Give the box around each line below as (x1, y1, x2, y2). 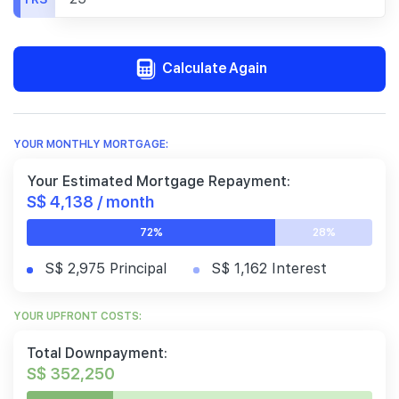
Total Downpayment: (27, 345, 167, 362)
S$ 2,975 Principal (45, 260, 167, 278)
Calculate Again (159, 58, 267, 77)
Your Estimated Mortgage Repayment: (27, 173, 290, 191)
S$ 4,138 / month (27, 191, 154, 212)
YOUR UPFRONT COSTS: (13, 310, 142, 323)
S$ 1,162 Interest (211, 260, 327, 278)
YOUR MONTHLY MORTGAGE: (13, 138, 168, 151)
